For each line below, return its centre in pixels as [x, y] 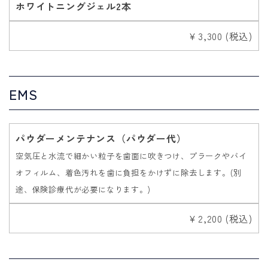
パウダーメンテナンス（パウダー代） [101, 138]
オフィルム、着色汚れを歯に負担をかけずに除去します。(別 [129, 172]
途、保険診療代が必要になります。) [83, 189]
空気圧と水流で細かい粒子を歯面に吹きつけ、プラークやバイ [131, 156]
